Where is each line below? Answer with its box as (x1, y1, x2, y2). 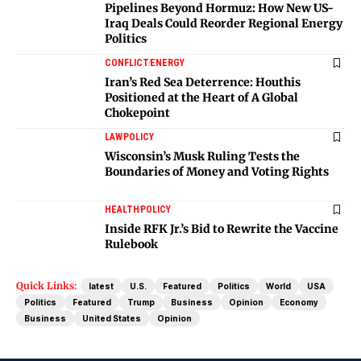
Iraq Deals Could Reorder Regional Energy (105, 15, 342, 31)
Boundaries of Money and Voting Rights (105, 164, 329, 179)
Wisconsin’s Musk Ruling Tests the (105, 148, 300, 164)
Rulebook (105, 236, 158, 251)
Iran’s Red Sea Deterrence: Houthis (105, 74, 301, 89)
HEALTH (105, 203, 139, 215)
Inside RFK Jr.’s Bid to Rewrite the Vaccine (105, 221, 338, 236)
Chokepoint (105, 105, 170, 120)
